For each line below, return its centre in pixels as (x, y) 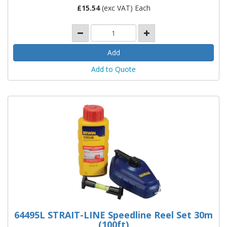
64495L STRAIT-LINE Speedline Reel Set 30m (113, 215)
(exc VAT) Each (125, 8)
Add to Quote (113, 69)
